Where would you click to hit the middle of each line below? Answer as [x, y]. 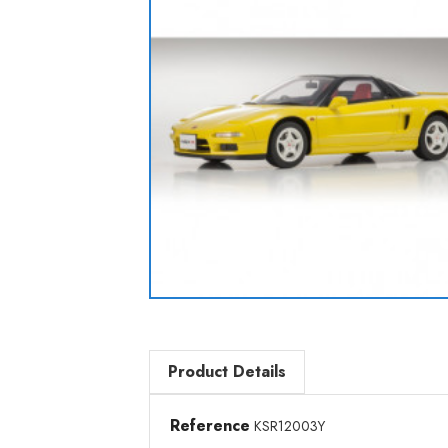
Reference [210, 425]
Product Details [227, 371]
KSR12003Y [290, 425]
